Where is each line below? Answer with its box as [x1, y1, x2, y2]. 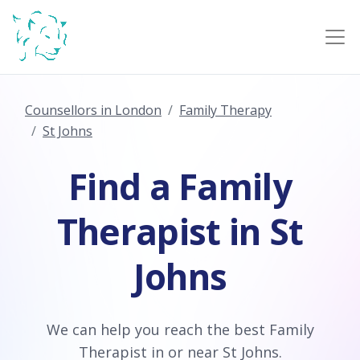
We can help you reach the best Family [46, 320, 314, 339]
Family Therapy [179, 101, 272, 119]
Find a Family [68, 162, 292, 211]
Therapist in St [56, 207, 304, 256]
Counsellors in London [25, 101, 162, 119]
